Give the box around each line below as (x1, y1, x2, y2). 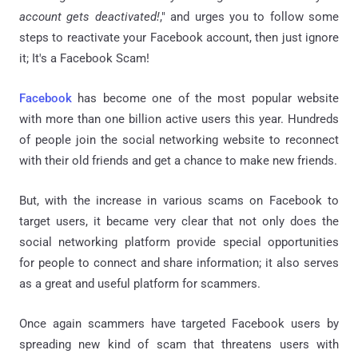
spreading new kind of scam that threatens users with (19, 336, 339, 352)
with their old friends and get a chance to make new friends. (19, 153, 337, 168)
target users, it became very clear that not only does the (19, 213, 339, 229)
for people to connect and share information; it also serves (19, 255, 339, 270)
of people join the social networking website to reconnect (19, 132, 339, 147)
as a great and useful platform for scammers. (19, 276, 261, 291)
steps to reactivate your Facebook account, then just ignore (19, 30, 339, 45)
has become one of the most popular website (72, 90, 339, 105)
